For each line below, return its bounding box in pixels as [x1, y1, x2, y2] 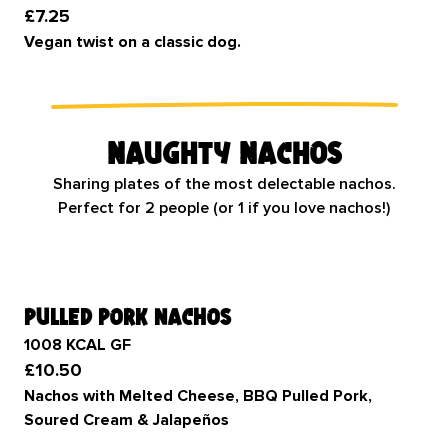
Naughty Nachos [106, 134, 342, 171]
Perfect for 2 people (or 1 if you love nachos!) [58, 198, 390, 218]
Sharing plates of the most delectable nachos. [52, 174, 396, 194]
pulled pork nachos [24, 302, 231, 331]
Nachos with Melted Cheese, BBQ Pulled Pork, [24, 386, 372, 406]
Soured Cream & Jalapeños [24, 410, 233, 430]
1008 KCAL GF [24, 335, 131, 355]
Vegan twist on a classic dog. [24, 32, 245, 52]
